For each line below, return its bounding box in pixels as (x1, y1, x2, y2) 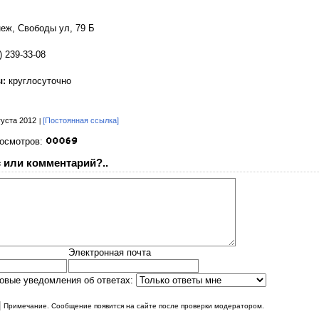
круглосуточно (9, 75, 71, 86)
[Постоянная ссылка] (43, 116, 119, 125)
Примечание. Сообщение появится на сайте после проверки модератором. (4, 301, 264, 310)
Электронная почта (68, 246, 151, 258)
